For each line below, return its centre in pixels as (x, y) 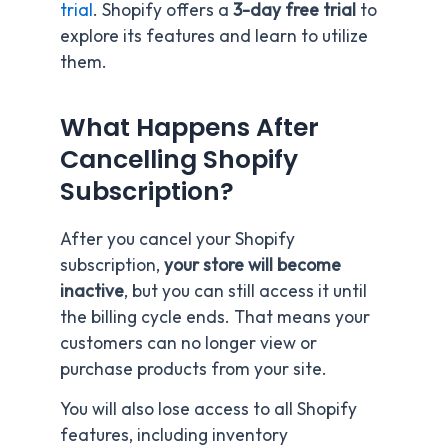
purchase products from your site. (193, 368)
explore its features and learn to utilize (214, 35)
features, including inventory (174, 434)
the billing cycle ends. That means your (215, 316)
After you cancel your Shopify (177, 238)
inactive (92, 290)
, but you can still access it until (245, 290)
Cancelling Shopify (179, 160)
